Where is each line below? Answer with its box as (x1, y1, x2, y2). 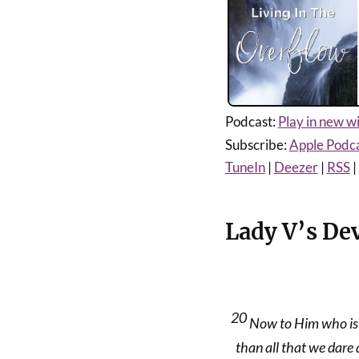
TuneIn (224, 159, 265, 175)
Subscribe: (224, 136, 289, 153)
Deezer (273, 159, 318, 175)
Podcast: (224, 113, 278, 130)
